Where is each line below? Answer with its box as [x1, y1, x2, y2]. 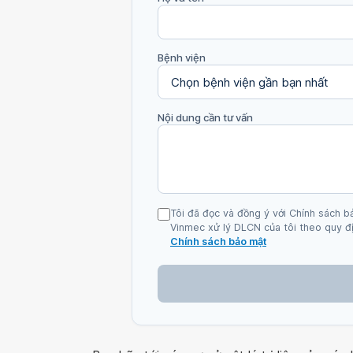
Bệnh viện [158, 51, 206, 64]
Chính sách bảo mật [170, 236, 266, 247]
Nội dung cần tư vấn [158, 111, 253, 124]
